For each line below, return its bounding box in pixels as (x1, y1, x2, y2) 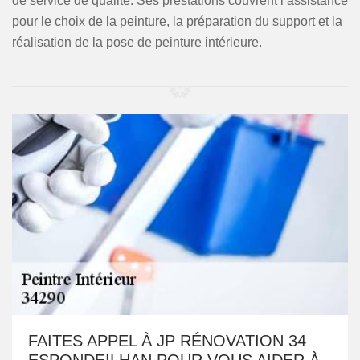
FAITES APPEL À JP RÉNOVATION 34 (28, 332, 306, 350)
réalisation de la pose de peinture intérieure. (12, 35, 262, 49)
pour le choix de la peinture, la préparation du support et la (12, 14, 342, 28)
